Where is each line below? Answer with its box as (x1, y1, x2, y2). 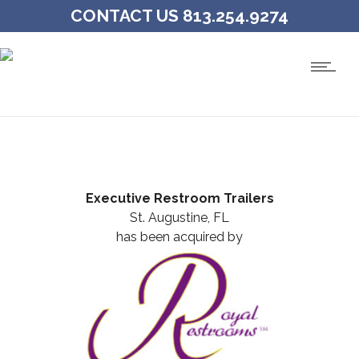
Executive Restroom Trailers (85, 191, 274, 206)
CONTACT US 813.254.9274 (71, 6, 288, 26)
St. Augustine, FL (130, 210, 229, 225)
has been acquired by (116, 229, 243, 244)
